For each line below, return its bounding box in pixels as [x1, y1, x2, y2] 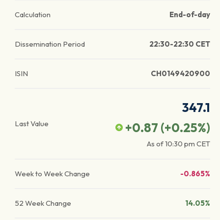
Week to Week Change [15, 169, 90, 178]
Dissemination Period [15, 39, 85, 49]
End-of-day [169, 10, 210, 19]
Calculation [15, 10, 51, 19]
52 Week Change [15, 198, 71, 208]
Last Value [15, 119, 49, 128]
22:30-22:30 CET [149, 39, 210, 49]
